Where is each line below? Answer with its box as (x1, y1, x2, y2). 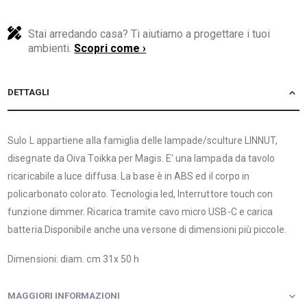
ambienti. (28, 41, 75, 55)
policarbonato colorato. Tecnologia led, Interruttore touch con (8, 188, 273, 199)
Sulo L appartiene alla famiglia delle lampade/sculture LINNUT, (8, 134, 278, 146)
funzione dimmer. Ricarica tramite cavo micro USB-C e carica (8, 206, 273, 217)
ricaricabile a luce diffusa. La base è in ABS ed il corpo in (8, 170, 250, 182)
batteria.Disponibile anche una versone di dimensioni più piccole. (8, 223, 288, 235)
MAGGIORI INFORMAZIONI (8, 291, 121, 302)
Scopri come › (74, 41, 147, 55)
